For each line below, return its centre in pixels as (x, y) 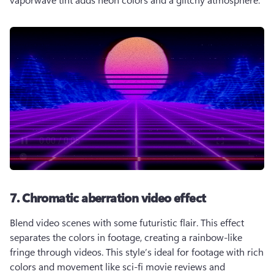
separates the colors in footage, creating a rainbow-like (126, 237)
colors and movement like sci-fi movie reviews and (119, 266)
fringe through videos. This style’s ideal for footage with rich (137, 252)
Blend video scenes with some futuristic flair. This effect (127, 222)
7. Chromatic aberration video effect (108, 197)
